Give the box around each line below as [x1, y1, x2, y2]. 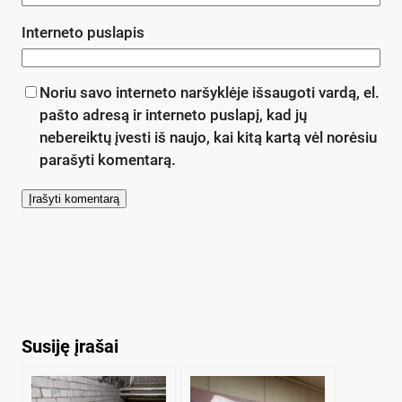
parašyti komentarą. [39, 151, 176, 170]
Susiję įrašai [22, 335, 118, 357]
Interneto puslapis [22, 23, 144, 42]
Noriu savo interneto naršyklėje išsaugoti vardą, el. [39, 83, 380, 102]
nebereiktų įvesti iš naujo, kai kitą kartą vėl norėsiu [39, 128, 377, 147]
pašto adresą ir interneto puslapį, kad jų [39, 106, 307, 125]
